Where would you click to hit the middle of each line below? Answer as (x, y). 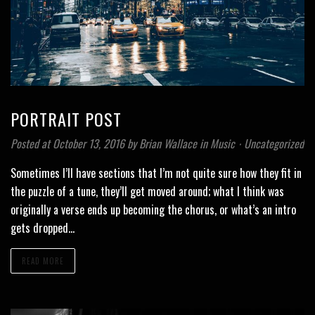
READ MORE (43, 261)
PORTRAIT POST (66, 118)
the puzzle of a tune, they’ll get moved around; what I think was (147, 191)
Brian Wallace (169, 143)
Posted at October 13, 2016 (67, 143)
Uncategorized (274, 143)
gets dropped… (43, 227)
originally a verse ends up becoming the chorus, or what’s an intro (153, 209)
